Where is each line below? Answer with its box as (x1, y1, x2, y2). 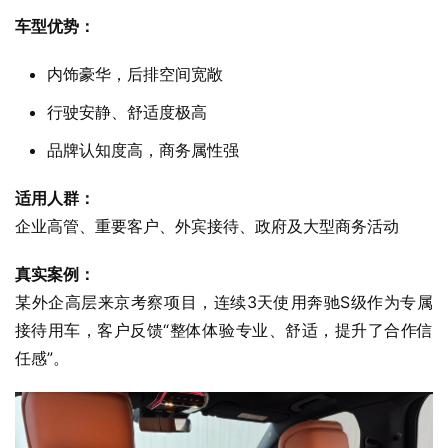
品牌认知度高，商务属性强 (47, 140, 239, 161)
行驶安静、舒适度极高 (47, 102, 207, 123)
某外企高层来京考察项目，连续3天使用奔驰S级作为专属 (15, 292, 433, 313)
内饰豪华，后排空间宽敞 (47, 64, 223, 85)
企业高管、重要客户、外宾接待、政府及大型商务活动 (15, 216, 399, 237)
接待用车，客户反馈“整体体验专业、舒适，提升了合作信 (15, 320, 433, 341)
